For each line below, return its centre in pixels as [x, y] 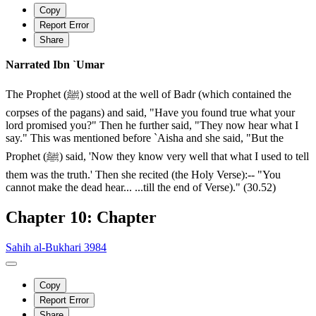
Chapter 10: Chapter [81, 217]
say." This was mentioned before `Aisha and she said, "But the [145, 138]
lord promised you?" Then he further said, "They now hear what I [152, 125]
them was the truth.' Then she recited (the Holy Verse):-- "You [143, 174]
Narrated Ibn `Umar [55, 64]
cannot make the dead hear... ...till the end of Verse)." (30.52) [141, 187]
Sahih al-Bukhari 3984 [56, 247]
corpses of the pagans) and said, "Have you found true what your [150, 112]
